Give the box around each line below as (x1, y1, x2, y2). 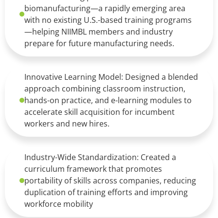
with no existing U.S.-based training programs (24, 14, 192, 25)
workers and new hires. (24, 118, 109, 129)
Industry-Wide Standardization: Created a (24, 151, 176, 163)
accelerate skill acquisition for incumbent (24, 106, 175, 117)
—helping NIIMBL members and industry (24, 26, 173, 37)
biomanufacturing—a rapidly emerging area (24, 2, 185, 14)
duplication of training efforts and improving (24, 186, 188, 198)
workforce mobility (24, 198, 93, 209)
